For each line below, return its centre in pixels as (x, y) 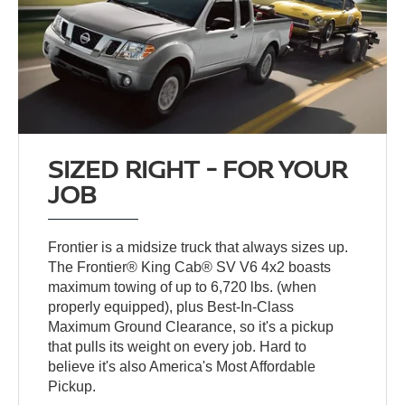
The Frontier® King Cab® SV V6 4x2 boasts (190, 267)
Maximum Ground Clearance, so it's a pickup (191, 326)
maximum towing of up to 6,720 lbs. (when (183, 287)
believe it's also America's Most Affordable (182, 366)
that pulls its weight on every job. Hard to (178, 346)
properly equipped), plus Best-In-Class (171, 306)
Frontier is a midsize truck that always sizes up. (198, 247)
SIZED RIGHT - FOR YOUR (198, 168)
